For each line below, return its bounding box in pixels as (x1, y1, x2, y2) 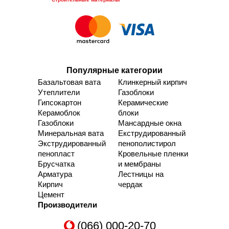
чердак (118, 179, 143, 189)
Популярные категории (66, 65, 163, 75)
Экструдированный (38, 139, 106, 148)
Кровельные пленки (118, 149, 188, 158)
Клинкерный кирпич (118, 77, 187, 86)
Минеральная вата (38, 128, 104, 138)
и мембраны (118, 159, 161, 168)
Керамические (118, 98, 168, 107)
